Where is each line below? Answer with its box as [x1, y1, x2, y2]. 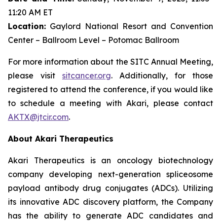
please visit [8, 71, 62, 80]
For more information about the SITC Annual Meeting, [8, 57, 213, 67]
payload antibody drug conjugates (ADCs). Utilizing [8, 183, 213, 193]
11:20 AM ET [8, 7, 53, 17]
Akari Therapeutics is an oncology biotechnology [8, 155, 213, 165]
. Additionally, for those [111, 71, 213, 80]
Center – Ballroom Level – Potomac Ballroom [8, 35, 179, 45]
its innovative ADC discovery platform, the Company [8, 197, 213, 207]
